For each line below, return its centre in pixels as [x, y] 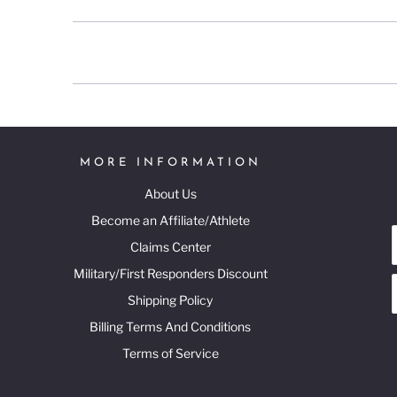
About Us [170, 193]
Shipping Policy [170, 300]
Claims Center [170, 246]
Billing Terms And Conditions [170, 326]
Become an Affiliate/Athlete [170, 220]
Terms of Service [170, 353]
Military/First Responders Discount [170, 273]
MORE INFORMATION [170, 162]
